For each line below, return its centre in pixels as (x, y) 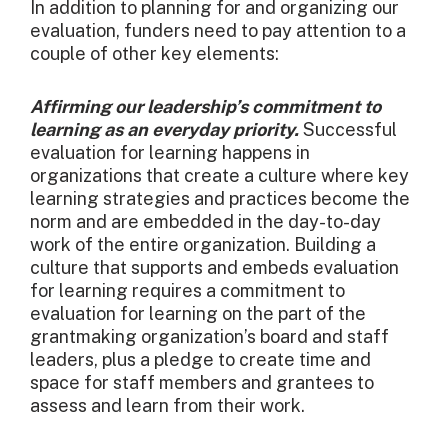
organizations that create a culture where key (219, 176)
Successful (348, 130)
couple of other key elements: (154, 54)
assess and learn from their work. (167, 406)
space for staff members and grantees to (202, 383)
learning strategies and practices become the (220, 199)
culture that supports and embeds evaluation (214, 268)
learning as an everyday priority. (164, 130)
